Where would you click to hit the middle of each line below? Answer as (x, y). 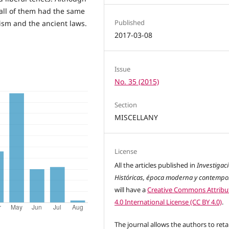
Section (126, 105)
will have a (131, 190)
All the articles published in (156, 165)
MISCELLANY (136, 118)
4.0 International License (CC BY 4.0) (168, 202)
